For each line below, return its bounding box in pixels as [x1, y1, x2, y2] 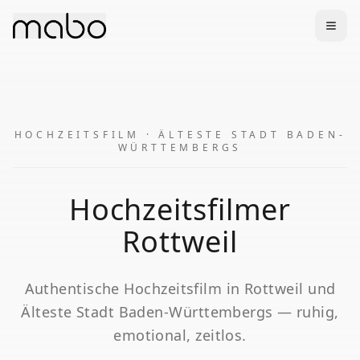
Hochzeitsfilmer [68, 190, 292, 229]
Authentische [24, 279, 125, 298]
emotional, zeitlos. [113, 325, 247, 345]
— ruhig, [272, 302, 339, 321]
